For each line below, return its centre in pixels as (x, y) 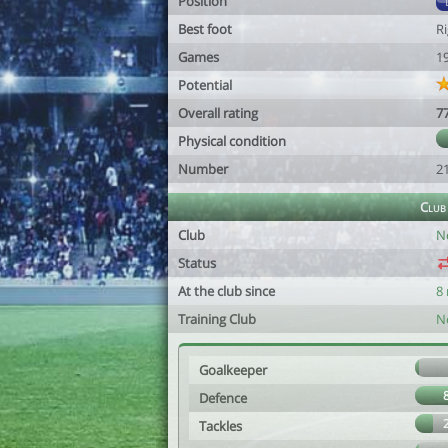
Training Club (217, 319)
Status (197, 263)
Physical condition (232, 141)
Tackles (220, 426)
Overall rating (218, 113)
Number (203, 169)
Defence (223, 398)
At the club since (226, 291)
